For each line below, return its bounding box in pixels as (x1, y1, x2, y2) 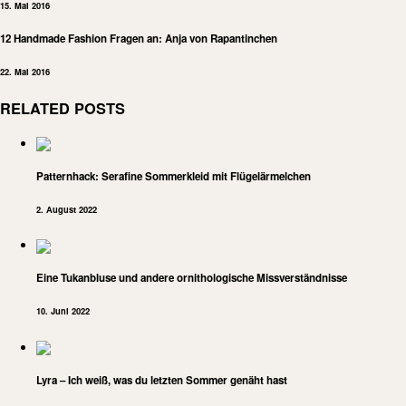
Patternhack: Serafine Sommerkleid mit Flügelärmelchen (36, 168, 311, 184)
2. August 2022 (36, 202, 97, 216)
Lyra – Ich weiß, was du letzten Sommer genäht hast (36, 372, 287, 388)
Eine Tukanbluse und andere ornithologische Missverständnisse (36, 270, 347, 286)
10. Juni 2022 (36, 304, 90, 318)
